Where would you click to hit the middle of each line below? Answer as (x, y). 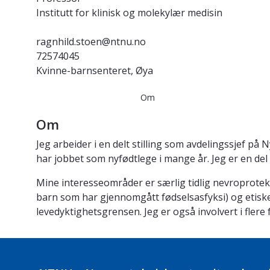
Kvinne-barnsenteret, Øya (95, 71)
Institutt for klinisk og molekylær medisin (129, 13)
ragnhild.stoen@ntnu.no (91, 42)
